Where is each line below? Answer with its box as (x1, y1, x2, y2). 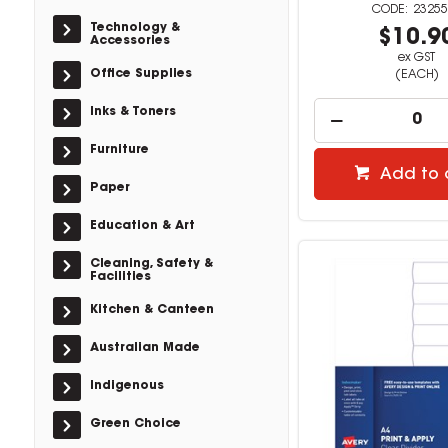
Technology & (89, 22, 180, 34)
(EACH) (394, 69, 439, 82)
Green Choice (89, 418, 181, 430)
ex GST (398, 52, 436, 65)
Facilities (89, 271, 151, 283)
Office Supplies (89, 68, 192, 80)
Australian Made (89, 342, 200, 354)
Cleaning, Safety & (89, 258, 213, 270)
